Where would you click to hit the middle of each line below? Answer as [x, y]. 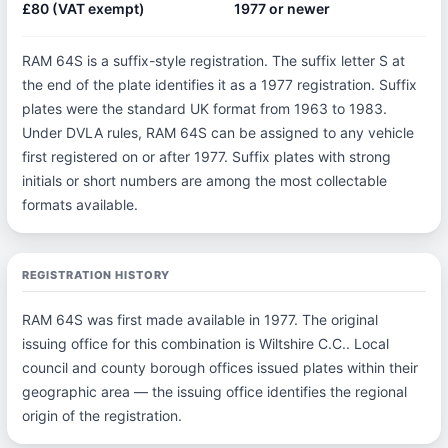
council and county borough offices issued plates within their [219, 367]
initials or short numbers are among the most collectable [204, 180]
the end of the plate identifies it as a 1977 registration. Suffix [219, 84]
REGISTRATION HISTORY [96, 275]
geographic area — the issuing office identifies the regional [214, 391]
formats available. [79, 204]
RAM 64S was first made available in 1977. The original [199, 319]
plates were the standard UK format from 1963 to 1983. [204, 108]
